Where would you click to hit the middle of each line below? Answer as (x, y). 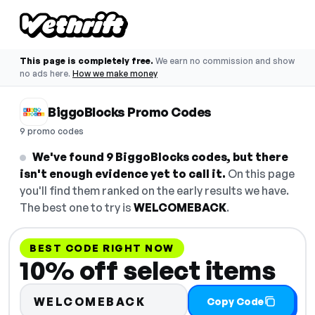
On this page (260, 174)
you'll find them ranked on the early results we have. (154, 191)
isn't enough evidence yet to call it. (123, 174)
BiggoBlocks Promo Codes (130, 112)
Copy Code (235, 301)
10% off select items (147, 270)
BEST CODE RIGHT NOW (102, 248)
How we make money (115, 73)
